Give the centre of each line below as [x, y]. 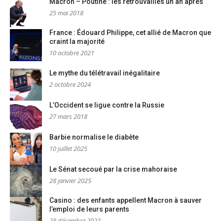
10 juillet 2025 [68, 149]
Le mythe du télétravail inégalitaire [105, 73]
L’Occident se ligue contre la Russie [107, 105]
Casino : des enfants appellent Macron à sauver [126, 201]
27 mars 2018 [68, 117]
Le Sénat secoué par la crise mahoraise [113, 169]
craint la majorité [77, 42]
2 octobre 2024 [70, 85]
